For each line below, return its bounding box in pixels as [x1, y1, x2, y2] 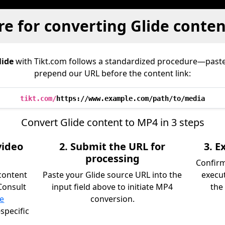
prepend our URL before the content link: [34, 68, 191, 79]
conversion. [90, 193, 135, 204]
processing [85, 152, 140, 165]
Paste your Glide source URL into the [43, 169, 182, 180]
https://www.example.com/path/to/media [56, 94, 205, 102]
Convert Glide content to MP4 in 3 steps [21, 116, 204, 129]
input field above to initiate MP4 [52, 181, 173, 192]
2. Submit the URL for [59, 140, 166, 153]
